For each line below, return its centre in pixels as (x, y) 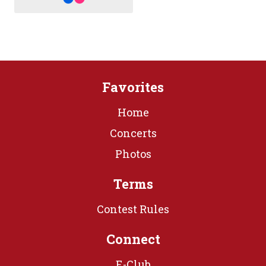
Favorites (133, 87)
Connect (133, 239)
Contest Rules (133, 209)
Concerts (133, 133)
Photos (133, 153)
